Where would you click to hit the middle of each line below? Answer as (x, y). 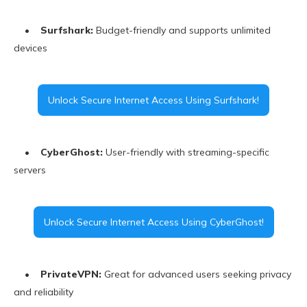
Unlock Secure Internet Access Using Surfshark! (153, 100)
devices (30, 48)
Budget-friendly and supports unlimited (182, 30)
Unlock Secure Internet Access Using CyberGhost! (153, 222)
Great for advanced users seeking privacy (196, 274)
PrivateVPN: (71, 274)
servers (30, 170)
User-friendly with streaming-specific (186, 152)
